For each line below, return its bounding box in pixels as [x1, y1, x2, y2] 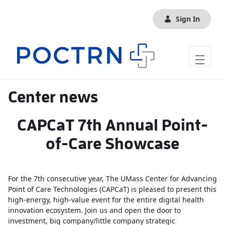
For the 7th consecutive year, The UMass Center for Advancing [8, 174, 217, 183]
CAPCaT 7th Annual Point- [17, 118, 208, 133]
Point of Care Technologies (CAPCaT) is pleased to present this [8, 184, 216, 194]
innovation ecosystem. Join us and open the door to [8, 205, 181, 215]
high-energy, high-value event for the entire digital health [8, 195, 204, 204]
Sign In [176, 14, 200, 24]
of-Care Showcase [46, 136, 179, 152]
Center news [8, 89, 98, 105]
